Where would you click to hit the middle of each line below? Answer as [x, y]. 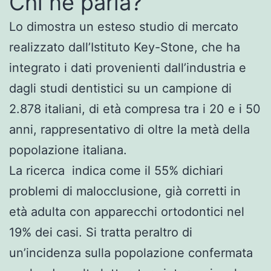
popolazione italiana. [68, 150]
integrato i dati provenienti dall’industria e [128, 67]
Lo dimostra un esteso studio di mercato [124, 26]
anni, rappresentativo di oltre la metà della [129, 129]
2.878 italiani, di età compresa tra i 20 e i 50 [135, 109]
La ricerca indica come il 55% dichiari [116, 170]
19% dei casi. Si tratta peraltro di [101, 232]
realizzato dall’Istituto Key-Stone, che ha [125, 47]
